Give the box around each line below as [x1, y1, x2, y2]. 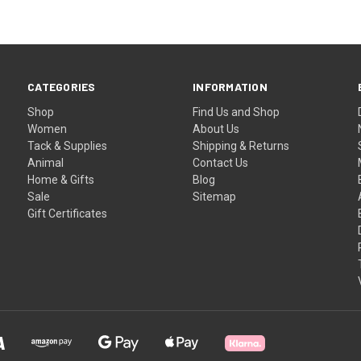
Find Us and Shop [193, 105, 280, 118]
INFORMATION [193, 79, 268, 93]
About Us [193, 122, 240, 135]
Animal [27, 156, 64, 169]
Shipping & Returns [193, 139, 290, 152]
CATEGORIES [27, 79, 96, 93]
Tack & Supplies [27, 139, 108, 152]
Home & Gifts [27, 172, 95, 186]
